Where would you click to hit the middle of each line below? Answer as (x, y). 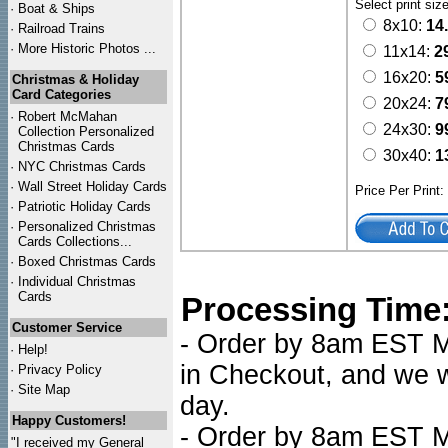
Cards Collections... (75, 241)
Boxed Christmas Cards (87, 261)
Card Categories (61, 94)
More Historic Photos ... (87, 48)
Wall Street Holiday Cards (92, 186)
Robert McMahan (67, 116)
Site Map (44, 389)
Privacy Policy (60, 369)
